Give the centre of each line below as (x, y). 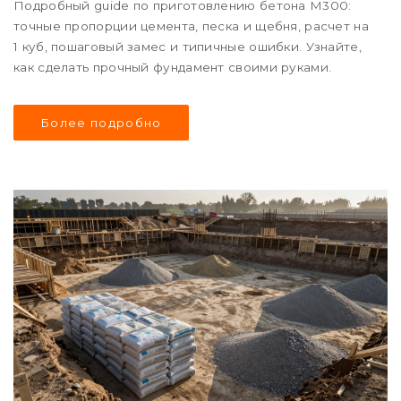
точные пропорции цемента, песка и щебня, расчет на (191, 26)
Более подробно (101, 123)
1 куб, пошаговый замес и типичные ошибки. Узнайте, (188, 47)
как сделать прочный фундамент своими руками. (173, 68)
